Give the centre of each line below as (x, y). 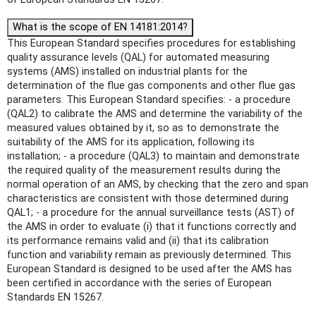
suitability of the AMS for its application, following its (131, 142)
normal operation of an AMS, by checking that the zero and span (158, 185)
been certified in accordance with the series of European (139, 284)
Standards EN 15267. (55, 298)
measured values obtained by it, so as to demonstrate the (143, 128)
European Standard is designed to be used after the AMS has (150, 269)
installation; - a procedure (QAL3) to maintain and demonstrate (153, 157)
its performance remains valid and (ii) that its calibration (138, 241)
